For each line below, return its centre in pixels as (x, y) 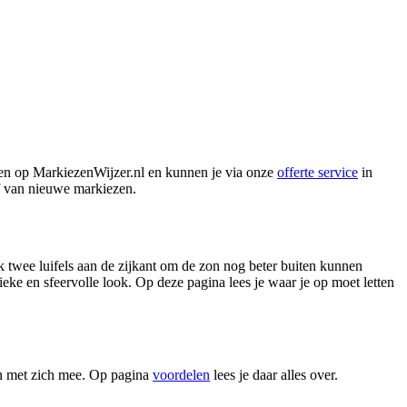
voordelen (181, 375)
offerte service (318, 172)
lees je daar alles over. (274, 375)
